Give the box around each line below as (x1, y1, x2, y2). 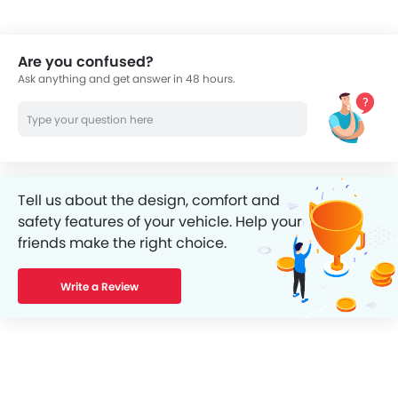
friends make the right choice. (18, 233, 227, 253)
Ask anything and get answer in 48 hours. (18, 71, 235, 86)
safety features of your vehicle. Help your (18, 211, 302, 232)
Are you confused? (18, 52, 154, 72)
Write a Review (60, 279, 139, 294)
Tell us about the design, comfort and (18, 190, 280, 211)
